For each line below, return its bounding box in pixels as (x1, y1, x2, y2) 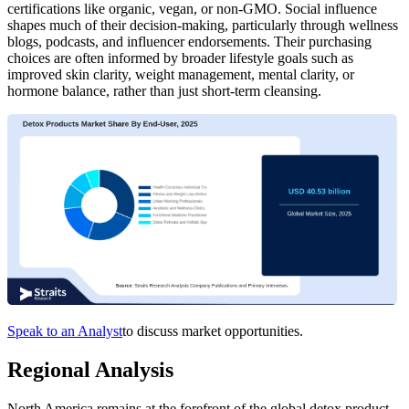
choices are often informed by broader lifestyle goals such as (7, 49, 353, 66)
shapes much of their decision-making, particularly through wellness (7, 16, 398, 33)
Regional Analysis (7, 357, 173, 382)
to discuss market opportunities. (122, 322, 303, 339)
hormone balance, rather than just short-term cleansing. (7, 82, 321, 99)
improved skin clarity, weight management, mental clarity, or (7, 66, 354, 82)
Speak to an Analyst (7, 322, 122, 339)
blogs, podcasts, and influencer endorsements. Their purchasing (7, 33, 372, 49)
